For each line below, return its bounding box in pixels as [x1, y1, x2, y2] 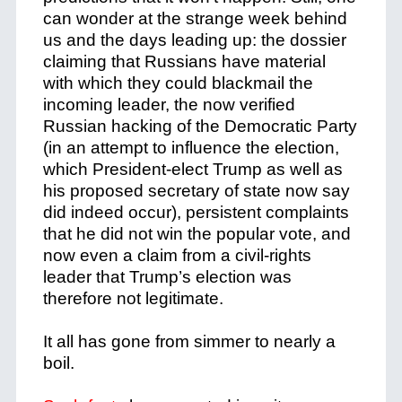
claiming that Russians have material [42, 52, 326, 71]
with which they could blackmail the [42, 74, 313, 92]
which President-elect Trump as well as [42, 160, 343, 179]
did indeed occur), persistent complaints [42, 203, 349, 222]
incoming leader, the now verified [42, 95, 295, 114]
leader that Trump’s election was [42, 267, 292, 286]
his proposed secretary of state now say [42, 181, 350, 200]
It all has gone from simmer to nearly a [42, 332, 336, 351]
